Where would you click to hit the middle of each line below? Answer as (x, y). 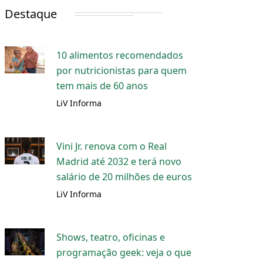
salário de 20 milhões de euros (124, 177)
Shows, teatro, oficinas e (111, 237)
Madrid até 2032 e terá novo (119, 161)
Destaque (31, 14)
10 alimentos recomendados (120, 55)
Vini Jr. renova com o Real (112, 146)
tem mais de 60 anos (102, 86)
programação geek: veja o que (124, 252)
